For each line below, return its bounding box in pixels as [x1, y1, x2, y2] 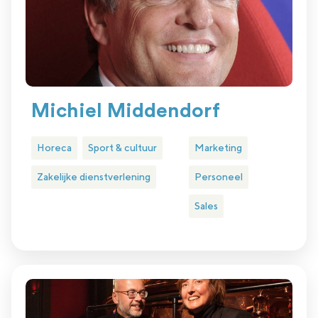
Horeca [37, 142, 72, 154]
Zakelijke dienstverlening [37, 171, 150, 183]
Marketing [194, 142, 242, 154]
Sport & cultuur [88, 142, 157, 154]
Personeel [194, 171, 243, 183]
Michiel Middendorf [31, 101, 220, 121]
